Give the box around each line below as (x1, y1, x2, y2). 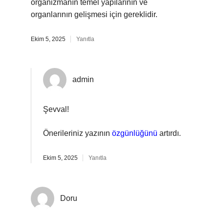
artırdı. (157, 129, 181, 137)
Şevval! (43, 105, 69, 113)
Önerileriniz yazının (43, 129, 112, 137)
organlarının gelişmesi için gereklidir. (31, 10, 157, 19)
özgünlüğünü (112, 129, 157, 137)
